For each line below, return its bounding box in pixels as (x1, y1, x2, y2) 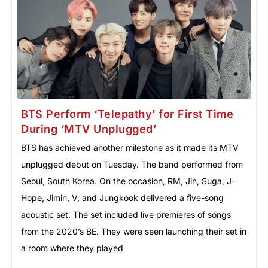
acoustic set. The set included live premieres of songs (21, 209, 231, 220)
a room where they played (21, 242, 123, 253)
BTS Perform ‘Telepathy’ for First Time (21, 107, 233, 120)
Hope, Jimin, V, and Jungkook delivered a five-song (21, 192, 224, 203)
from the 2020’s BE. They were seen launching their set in (21, 226, 246, 236)
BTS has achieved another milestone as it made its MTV (21, 142, 239, 153)
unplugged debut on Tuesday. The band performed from (21, 159, 243, 169)
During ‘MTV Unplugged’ (21, 122, 156, 135)
